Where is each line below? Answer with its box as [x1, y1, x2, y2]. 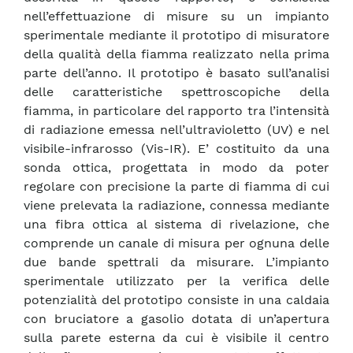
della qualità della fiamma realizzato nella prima [24, 46, 329, 62]
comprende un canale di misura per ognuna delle [24, 236, 329, 251]
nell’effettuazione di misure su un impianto [24, 9, 329, 24]
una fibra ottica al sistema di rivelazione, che [24, 217, 329, 232]
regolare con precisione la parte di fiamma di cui [24, 179, 329, 195]
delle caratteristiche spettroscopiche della [24, 84, 329, 100]
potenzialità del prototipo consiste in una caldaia [24, 292, 329, 308]
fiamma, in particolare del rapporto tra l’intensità [24, 103, 329, 119]
